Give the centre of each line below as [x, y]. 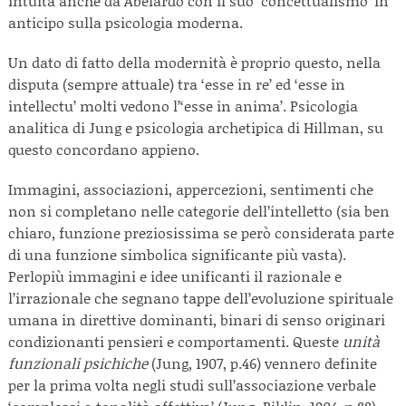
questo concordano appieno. [106, 149]
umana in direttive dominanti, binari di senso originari [197, 319]
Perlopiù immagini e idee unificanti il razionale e [175, 276]
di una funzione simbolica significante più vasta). [177, 254]
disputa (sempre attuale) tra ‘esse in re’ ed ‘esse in [177, 84]
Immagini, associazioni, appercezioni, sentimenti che [191, 189]
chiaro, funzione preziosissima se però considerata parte [201, 232]
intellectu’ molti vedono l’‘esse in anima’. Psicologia [183, 106]
